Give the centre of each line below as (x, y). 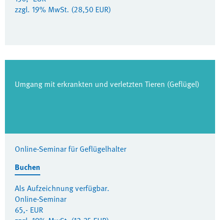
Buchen (27, 167)
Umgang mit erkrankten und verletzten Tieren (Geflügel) (107, 84)
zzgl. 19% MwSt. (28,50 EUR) (63, 9)
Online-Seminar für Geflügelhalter (70, 149)
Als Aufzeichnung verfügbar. (62, 188)
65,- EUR (29, 210)
